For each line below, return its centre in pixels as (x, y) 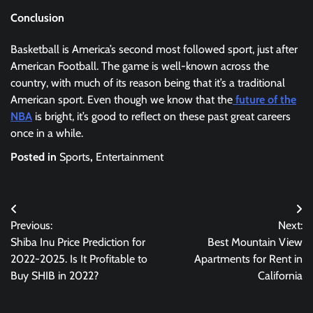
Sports (75, 157)
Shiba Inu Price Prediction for (78, 242)
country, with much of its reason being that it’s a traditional (148, 83)
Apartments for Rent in (248, 259)
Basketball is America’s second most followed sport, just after (154, 50)
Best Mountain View (255, 242)
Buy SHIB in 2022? (54, 276)
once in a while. (47, 133)
